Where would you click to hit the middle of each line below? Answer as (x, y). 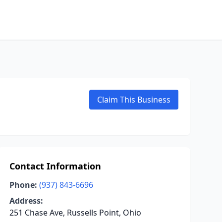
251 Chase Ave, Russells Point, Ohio (75, 213)
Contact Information (55, 166)
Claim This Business (134, 100)
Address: (26, 201)
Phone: (23, 185)
